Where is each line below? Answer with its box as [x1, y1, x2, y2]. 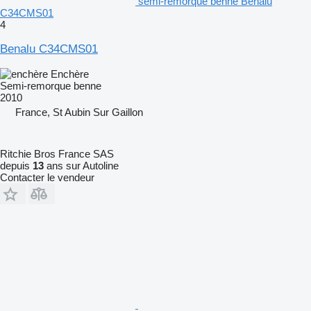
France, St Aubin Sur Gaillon [15, 106, 143, 118]
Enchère [51, 67, 89, 80]
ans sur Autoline [44, 159, 119, 171]
